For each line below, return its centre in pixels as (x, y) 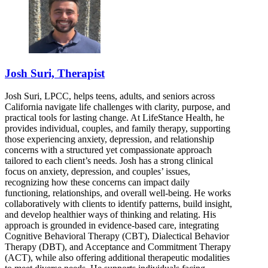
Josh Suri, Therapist (55, 73)
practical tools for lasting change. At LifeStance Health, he (115, 118)
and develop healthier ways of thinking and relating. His (110, 215)
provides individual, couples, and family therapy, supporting (118, 129)
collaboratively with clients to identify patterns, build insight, (118, 204)
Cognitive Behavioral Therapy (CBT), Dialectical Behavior (117, 236)
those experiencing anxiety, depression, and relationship (109, 139)
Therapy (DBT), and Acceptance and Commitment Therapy (118, 247)
